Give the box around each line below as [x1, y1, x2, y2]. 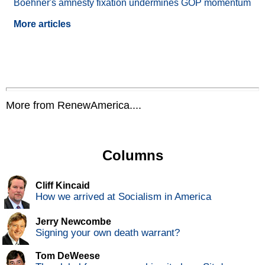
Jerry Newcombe [35, 216, 111, 227]
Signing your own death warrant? [35, 227, 180, 239]
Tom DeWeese [35, 251, 100, 261]
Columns [102, 147, 163, 164]
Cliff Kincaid [35, 180, 90, 191]
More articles [14, 19, 71, 30]
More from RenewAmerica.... [6, 99, 141, 112]
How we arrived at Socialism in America [35, 191, 211, 203]
